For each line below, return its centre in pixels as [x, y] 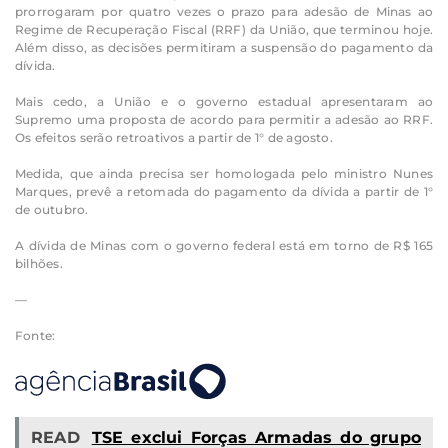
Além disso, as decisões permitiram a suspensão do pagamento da [224, 47]
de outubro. [52, 209]
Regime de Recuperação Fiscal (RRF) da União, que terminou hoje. [224, 29]
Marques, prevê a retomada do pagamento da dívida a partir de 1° [224, 191]
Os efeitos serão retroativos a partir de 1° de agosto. [174, 137]
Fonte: [35, 335]
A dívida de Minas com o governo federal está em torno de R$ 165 [224, 245]
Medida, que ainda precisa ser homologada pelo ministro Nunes [224, 173]
